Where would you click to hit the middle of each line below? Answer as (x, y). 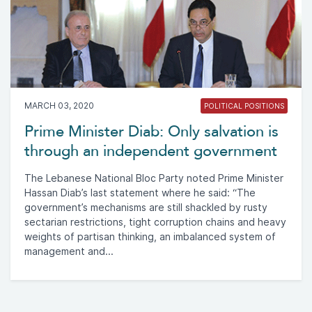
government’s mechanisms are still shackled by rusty (146, 207)
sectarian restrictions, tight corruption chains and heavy (155, 222)
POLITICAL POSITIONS (244, 106)
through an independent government (151, 151)
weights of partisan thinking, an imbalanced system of (150, 236)
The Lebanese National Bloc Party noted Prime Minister (154, 178)
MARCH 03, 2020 (59, 105)
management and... (69, 251)
